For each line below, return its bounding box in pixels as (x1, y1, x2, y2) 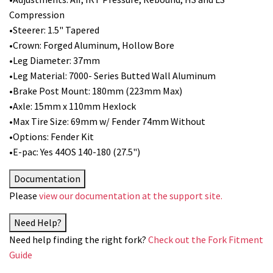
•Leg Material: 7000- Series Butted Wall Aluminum (9, 69, 216, 82)
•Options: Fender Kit (9, 130, 94, 143)
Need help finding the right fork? (9, 233, 146, 246)
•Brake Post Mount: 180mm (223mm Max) (9, 84, 182, 97)
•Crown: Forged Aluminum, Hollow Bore (9, 38, 174, 51)
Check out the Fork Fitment (148, 233, 263, 246)
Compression (9, 8, 65, 21)
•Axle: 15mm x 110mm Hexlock (9, 99, 136, 112)
